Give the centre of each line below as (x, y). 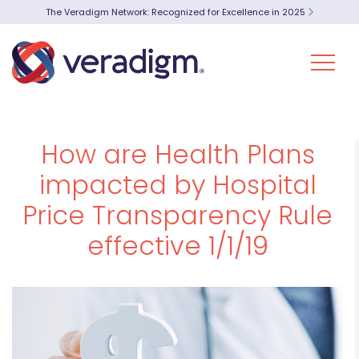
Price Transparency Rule (177, 215)
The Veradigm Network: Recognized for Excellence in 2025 (177, 12)
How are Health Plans (177, 154)
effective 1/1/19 (177, 246)
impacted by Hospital (177, 185)
